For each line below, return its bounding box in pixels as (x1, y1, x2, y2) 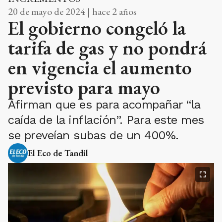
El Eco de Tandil (28, 147, 88, 159)
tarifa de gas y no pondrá (8, 34, 207, 60)
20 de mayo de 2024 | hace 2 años (8, 4, 137, 18)
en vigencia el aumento (8, 54, 192, 80)
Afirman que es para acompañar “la (8, 97, 200, 111)
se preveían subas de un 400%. (8, 128, 179, 142)
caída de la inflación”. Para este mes (8, 112, 204, 127)
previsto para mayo (8, 74, 160, 100)
